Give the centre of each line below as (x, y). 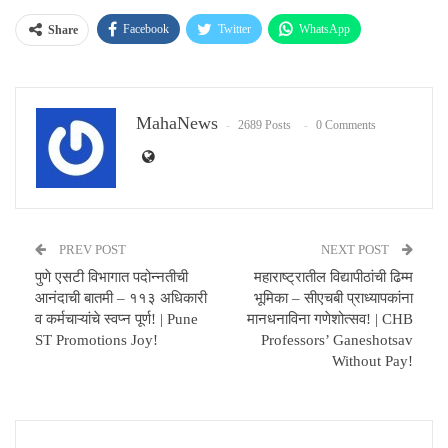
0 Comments (346, 125)
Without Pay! (372, 361)
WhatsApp (324, 29)
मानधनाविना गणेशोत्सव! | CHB (330, 319)
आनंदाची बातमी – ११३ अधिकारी (121, 298)
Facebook (146, 29)
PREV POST (91, 250)
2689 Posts (264, 125)
